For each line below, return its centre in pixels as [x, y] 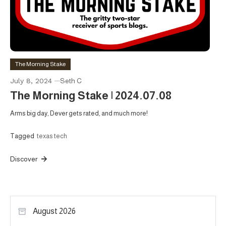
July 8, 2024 [31, 80]
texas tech [52, 136]
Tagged [23, 136]
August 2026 [54, 211]
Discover [24, 159]
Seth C [71, 80]
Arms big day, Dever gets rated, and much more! [79, 113]
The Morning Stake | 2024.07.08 [91, 95]
